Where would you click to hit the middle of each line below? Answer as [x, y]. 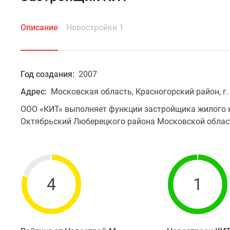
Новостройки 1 [95, 27]
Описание [39, 27]
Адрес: [35, 92]
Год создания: [49, 74]
